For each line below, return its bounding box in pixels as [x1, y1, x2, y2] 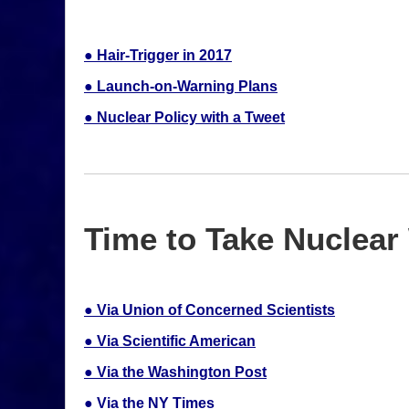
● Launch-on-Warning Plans [84, 79, 278, 94]
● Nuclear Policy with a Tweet [84, 110, 285, 125]
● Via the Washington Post [84, 364, 267, 380]
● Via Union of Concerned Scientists [84, 302, 335, 318]
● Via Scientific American [84, 333, 256, 349]
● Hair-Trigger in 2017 [84, 47, 232, 63]
